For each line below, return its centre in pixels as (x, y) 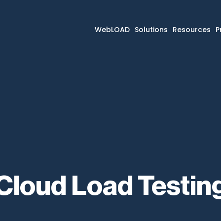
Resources (191, 30)
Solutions (151, 30)
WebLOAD (112, 30)
